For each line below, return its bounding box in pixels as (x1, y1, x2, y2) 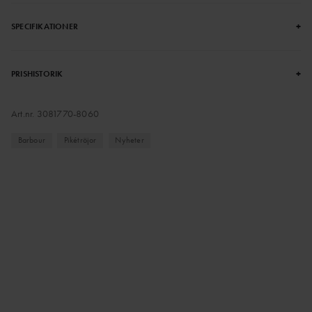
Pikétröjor (63, 134, 97, 146)
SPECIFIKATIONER (11, 20, 78, 32)
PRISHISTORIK (11, 68, 63, 79)
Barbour (17, 134, 45, 146)
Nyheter (115, 134, 144, 146)
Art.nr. (11, 107, 37, 120)
